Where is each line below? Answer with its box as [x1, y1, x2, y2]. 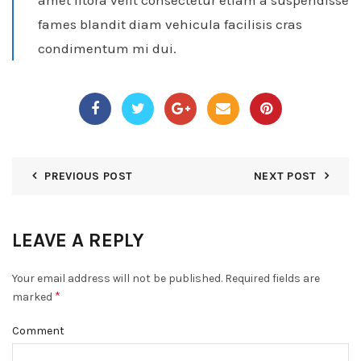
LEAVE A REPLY [12, 229, 144, 252]
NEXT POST [253, 169, 317, 184]
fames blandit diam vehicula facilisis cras [38, 16, 302, 33]
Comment [12, 324, 64, 338]
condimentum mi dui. [38, 40, 176, 57]
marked [12, 290, 55, 305]
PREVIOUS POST [44, 169, 133, 184]
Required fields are [222, 272, 320, 286]
